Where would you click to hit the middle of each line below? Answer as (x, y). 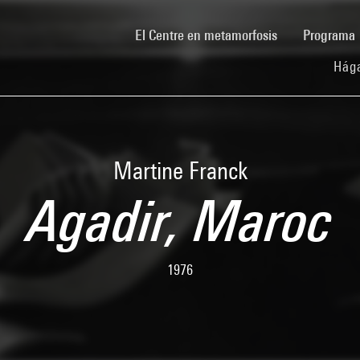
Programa (331, 35)
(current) (300, 34)
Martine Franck (180, 170)
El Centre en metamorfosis (206, 35)
